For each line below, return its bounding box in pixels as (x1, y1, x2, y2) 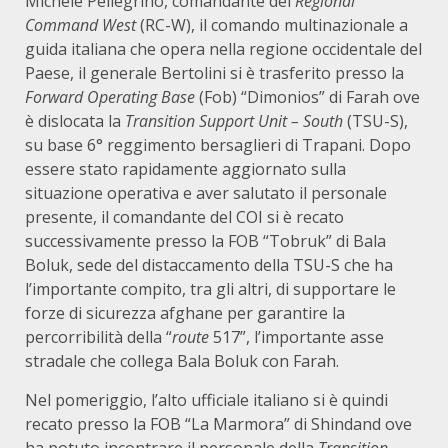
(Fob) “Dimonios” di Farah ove (199, 86, 420, 108)
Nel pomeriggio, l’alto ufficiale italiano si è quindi (25, 389, 388, 411)
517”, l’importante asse (213, 326, 384, 348)
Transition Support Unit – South (125, 110, 347, 132)
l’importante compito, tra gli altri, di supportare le (25, 278, 396, 300)
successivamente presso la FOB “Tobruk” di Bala (25, 230, 386, 252)
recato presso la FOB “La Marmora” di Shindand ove (25, 413, 412, 435)
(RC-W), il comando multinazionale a (140, 14, 408, 36)
